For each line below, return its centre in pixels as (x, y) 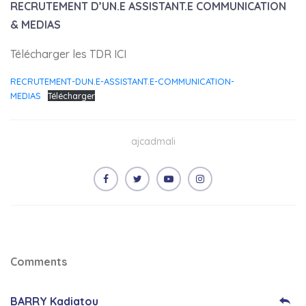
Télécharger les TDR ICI (68, 54)
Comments (39, 261)
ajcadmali (153, 141)
